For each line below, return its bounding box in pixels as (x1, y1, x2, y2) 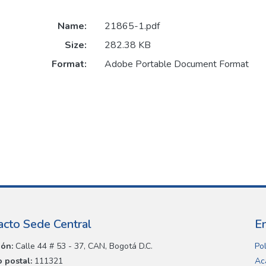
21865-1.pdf (104, 20, 160, 33)
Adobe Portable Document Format (104, 58, 249, 71)
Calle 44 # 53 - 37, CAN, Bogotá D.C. (13, 240, 153, 252)
